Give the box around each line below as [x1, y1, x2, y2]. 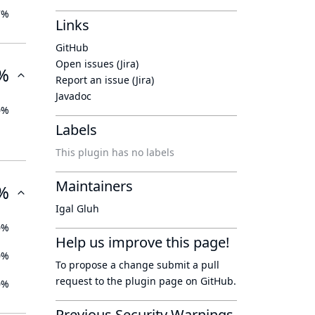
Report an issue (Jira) [56, 73, 154, 86]
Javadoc [56, 89, 91, 103]
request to [56, 274, 107, 288]
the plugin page [107, 274, 183, 288]
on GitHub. [183, 274, 236, 288]
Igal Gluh [56, 202, 99, 215]
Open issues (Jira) [56, 57, 139, 70]
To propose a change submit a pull [56, 258, 219, 271]
